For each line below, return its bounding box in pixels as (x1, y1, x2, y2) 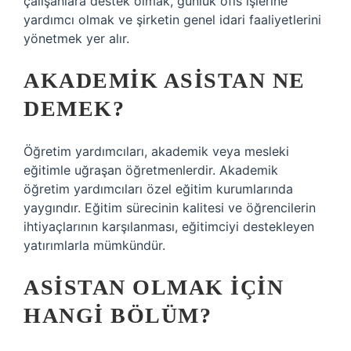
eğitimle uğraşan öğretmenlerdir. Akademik (24, 162, 278, 178)
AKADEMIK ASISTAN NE (24, 68, 306, 92)
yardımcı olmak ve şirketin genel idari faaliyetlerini (24, 12, 321, 27)
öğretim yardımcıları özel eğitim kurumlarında (24, 181, 293, 197)
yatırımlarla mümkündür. (24, 237, 165, 253)
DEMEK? (24, 96, 125, 121)
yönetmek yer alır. (24, 31, 129, 46)
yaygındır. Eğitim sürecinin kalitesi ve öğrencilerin (24, 200, 316, 215)
